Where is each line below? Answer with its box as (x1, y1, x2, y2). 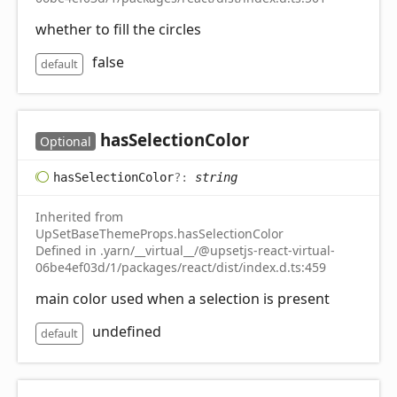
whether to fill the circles (35, 19, 201, 39)
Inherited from (35, 207, 123, 225)
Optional (40, 132, 91, 150)
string (195, 169, 237, 184)
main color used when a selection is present (35, 288, 330, 308)
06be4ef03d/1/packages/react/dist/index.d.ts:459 (35, 258, 326, 276)
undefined (92, 321, 161, 341)
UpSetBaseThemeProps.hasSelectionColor (35, 224, 284, 242)
